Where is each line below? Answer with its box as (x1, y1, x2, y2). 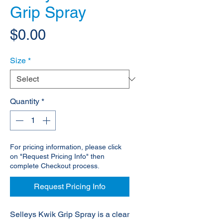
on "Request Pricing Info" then (10, 152, 105, 161)
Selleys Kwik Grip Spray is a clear (10, 210, 129, 220)
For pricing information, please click (10, 143, 121, 151)
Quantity (10, 97, 39, 107)
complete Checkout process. (10, 162, 100, 170)
